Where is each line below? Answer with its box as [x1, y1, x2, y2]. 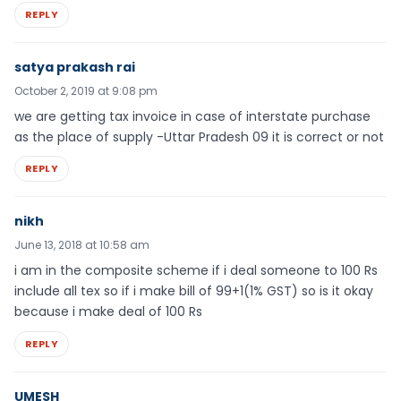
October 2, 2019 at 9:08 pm [14, 82, 158, 98]
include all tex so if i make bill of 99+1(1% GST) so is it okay [14, 282, 373, 301]
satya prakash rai [14, 57, 135, 76]
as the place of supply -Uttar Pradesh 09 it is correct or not [14, 127, 384, 146]
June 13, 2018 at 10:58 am [14, 237, 149, 253]
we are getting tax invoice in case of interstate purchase [14, 107, 371, 125]
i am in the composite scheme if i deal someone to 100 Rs [14, 261, 378, 280]
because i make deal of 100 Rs [14, 303, 202, 321]
